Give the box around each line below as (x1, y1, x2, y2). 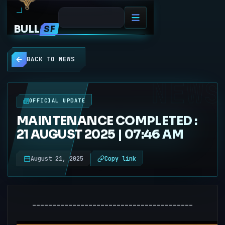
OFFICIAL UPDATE (29, 97, 86, 104)
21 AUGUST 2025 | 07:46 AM (17, 127, 183, 142)
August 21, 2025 (31, 155, 83, 162)
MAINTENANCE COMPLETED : (17, 114, 197, 129)
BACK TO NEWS (27, 55, 75, 63)
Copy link (104, 155, 136, 162)
